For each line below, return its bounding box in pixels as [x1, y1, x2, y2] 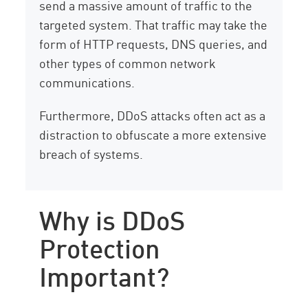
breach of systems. [39, 144, 144, 163]
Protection [39, 228, 161, 265]
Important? [39, 256, 170, 294]
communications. [39, 73, 135, 91]
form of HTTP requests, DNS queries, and [39, 34, 268, 53]
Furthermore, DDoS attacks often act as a [39, 106, 266, 124]
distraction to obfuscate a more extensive [39, 125, 267, 144]
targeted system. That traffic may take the [39, 15, 268, 34]
